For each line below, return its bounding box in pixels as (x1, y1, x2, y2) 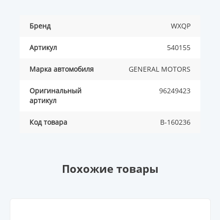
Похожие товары (61, 161, 159, 176)
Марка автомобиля (29, 64, 94, 74)
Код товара (29, 117, 67, 127)
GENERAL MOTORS (129, 64, 191, 74)
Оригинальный (29, 86, 82, 96)
